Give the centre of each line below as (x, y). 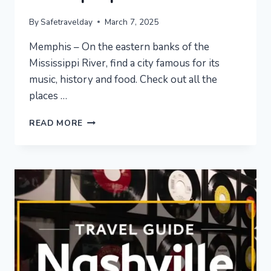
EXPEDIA (101, 183)
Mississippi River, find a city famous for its (124, 63)
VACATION (106, 132)
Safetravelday (67, 22)
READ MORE (56, 123)
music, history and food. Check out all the (123, 79)
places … (48, 96)
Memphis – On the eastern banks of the (119, 47)
